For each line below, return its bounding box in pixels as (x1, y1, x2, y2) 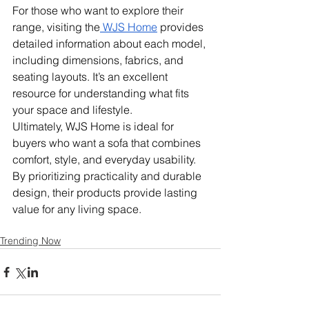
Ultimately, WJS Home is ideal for (12, 119, 177, 134)
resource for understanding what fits (12, 86, 192, 101)
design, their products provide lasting (12, 186, 200, 200)
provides (157, 20, 206, 34)
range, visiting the (12, 20, 100, 34)
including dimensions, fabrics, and (12, 53, 186, 68)
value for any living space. (12, 202, 141, 217)
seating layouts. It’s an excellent (12, 70, 170, 84)
